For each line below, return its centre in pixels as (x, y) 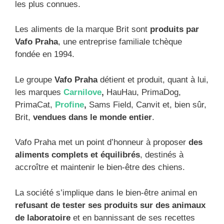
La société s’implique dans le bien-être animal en (106, 192)
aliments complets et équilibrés (77, 155)
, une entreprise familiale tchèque (120, 42)
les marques (39, 92)
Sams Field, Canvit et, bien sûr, (146, 104)
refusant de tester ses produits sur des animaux (110, 205)
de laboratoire (43, 217)
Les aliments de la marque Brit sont (82, 29)
